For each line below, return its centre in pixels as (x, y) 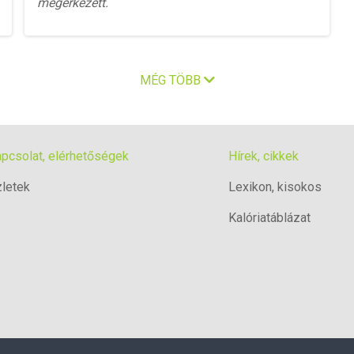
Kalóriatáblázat (269, 218)
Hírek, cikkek (264, 156)
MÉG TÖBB (171, 80)
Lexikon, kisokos (275, 187)
